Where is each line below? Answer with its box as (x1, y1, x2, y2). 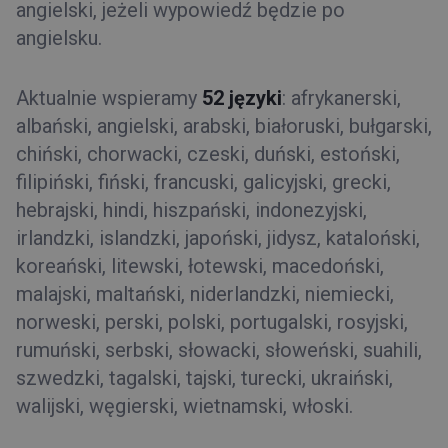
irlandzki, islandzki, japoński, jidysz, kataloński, (16, 225, 420, 250)
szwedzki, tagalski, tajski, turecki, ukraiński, (16, 365, 393, 390)
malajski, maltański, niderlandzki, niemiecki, (16, 281, 394, 306)
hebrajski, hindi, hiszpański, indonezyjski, (16, 197, 367, 222)
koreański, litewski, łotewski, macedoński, (16, 253, 384, 278)
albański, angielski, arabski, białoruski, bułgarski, (16, 113, 432, 138)
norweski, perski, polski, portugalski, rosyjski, (16, 309, 408, 334)
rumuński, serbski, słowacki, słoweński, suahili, (16, 337, 422, 362)
